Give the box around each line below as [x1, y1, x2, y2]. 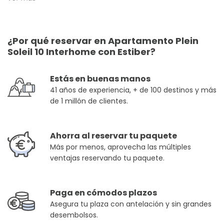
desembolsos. [50, 210, 98, 220]
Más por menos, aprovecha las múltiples [50, 142, 191, 152]
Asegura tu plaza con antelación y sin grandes [50, 199, 211, 209]
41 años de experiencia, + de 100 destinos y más [50, 85, 216, 95]
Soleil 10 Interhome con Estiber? [7, 45, 155, 58]
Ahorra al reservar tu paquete [50, 130, 177, 141]
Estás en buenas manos [50, 73, 150, 84]
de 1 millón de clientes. [50, 96, 128, 106]
